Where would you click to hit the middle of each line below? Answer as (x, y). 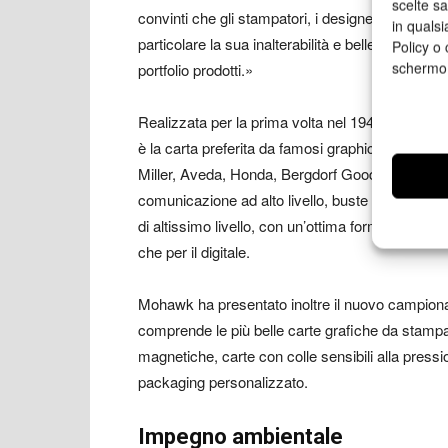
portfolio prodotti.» (195, 70)
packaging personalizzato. (223, 382)
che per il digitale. (194, 252)
